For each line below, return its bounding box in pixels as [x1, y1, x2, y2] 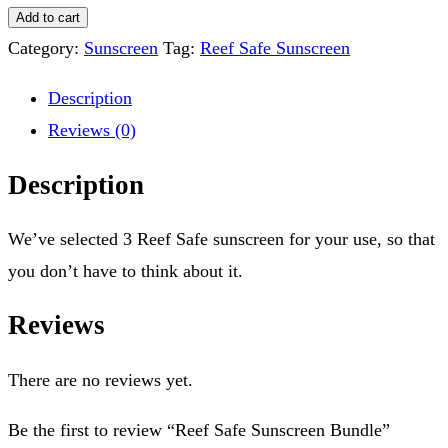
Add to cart [16, 10, 80, 26]
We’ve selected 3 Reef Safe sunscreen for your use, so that [8, 229, 435, 250]
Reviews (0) [48, 120, 136, 141]
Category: [8, 38, 84, 59]
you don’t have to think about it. [8, 261, 243, 282]
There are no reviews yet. [8, 369, 193, 390]
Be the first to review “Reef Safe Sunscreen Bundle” [8, 419, 390, 440]
